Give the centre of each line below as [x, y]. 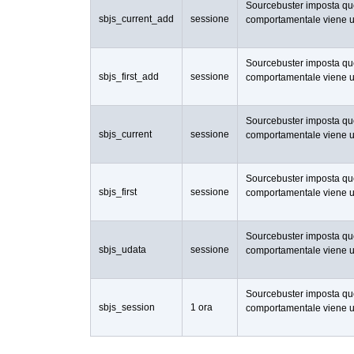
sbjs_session [127, 307]
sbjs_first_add [129, 76]
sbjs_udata [122, 249]
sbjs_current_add [136, 19]
